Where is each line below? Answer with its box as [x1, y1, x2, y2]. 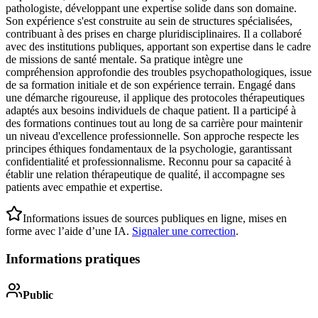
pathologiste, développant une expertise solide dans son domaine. [6, 2, 297, 15]
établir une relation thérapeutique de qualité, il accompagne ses [6, 168, 285, 181]
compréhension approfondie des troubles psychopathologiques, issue [6, 66, 312, 79]
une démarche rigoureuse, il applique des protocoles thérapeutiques [6, 92, 305, 104]
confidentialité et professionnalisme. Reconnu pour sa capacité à [6, 155, 291, 168]
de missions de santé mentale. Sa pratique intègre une [6, 53, 243, 66]
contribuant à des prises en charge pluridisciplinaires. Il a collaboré [6, 28, 302, 40]
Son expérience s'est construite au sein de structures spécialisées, [6, 15, 292, 28]
